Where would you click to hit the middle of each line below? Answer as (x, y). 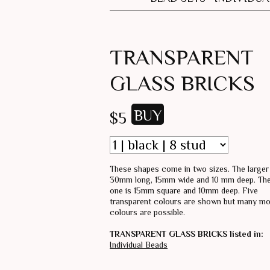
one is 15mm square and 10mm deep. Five (184, 190)
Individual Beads (139, 244)
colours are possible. (147, 212)
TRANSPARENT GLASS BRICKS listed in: (187, 234)
